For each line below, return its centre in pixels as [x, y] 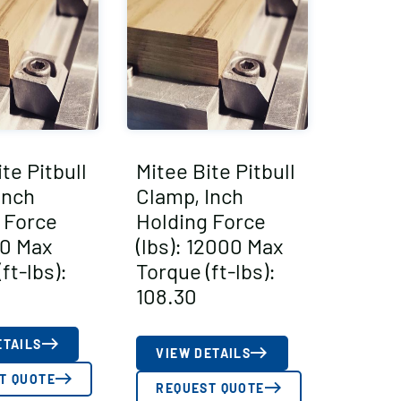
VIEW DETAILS [204, 353]
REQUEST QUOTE [210, 388]
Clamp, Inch [190, 195]
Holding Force [201, 220]
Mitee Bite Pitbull [216, 170]
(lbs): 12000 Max [210, 245]
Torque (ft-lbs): [206, 270]
